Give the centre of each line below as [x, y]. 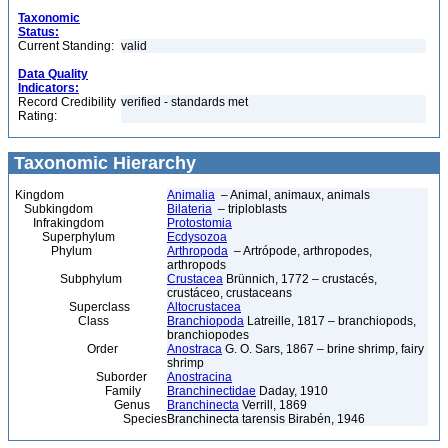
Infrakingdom [59, 223]
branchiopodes [208, 335]
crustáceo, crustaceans [229, 293]
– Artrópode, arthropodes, [300, 251]
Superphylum [65, 237]
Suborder [81, 377]
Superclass [72, 307]
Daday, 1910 [292, 391]
